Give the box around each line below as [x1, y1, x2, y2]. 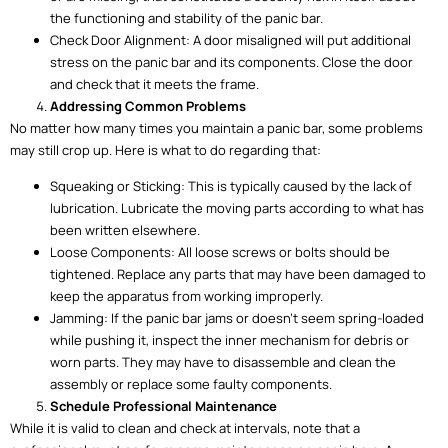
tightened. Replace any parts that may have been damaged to [50, 265, 426, 284]
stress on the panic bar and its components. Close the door [50, 53, 413, 71]
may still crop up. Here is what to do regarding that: [10, 141, 321, 159]
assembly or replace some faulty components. [50, 375, 332, 394]
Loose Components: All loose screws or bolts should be [50, 243, 390, 262]
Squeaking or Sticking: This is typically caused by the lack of [50, 177, 412, 196]
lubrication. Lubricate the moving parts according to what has [50, 199, 424, 218]
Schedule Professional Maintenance [50, 397, 277, 416]
